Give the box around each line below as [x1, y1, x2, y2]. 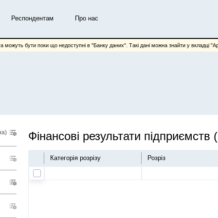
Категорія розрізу [54, 154, 101, 162]
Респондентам [11, 15, 54, 22]
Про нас [75, 15, 98, 22]
